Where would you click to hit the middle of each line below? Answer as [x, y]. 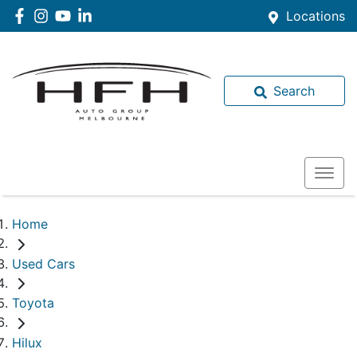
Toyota [33, 303]
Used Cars [43, 263]
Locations [316, 16]
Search [294, 91]
